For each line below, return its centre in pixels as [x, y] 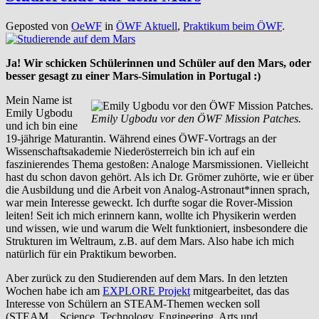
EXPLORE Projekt [146, 291]
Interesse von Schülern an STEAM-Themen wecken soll [133, 303]
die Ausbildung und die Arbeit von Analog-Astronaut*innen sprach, [158, 189]
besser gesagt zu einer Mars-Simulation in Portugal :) [133, 75]
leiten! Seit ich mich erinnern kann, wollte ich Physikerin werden [151, 215]
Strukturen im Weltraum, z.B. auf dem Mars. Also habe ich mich [150, 241]
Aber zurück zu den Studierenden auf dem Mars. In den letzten [147, 278]
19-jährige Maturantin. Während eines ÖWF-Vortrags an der [141, 138]
